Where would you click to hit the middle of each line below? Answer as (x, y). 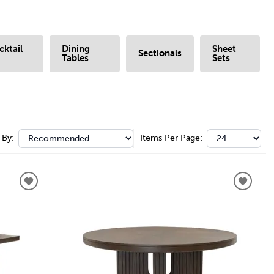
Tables (75, 58)
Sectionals (160, 54)
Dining (76, 49)
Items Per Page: (171, 138)
